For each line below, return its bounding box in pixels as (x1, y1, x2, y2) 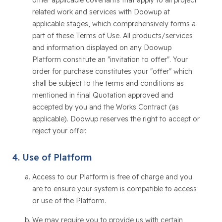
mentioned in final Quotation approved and (32, 91, 173, 100)
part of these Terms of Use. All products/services (32, 31, 193, 40)
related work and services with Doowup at (32, 7, 170, 16)
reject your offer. (32, 126, 86, 135)
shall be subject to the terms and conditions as (32, 79, 184, 88)
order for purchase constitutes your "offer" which (32, 67, 192, 76)
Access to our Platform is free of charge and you (32, 172, 192, 181)
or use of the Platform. (32, 196, 106, 205)
